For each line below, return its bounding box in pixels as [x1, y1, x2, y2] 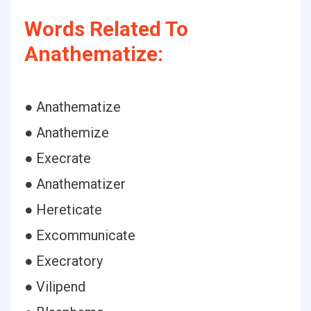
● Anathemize [24, 124, 109, 141]
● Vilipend [24, 278, 85, 295]
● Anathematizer [24, 176, 126, 192]
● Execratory [24, 253, 103, 269]
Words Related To [24, 17, 188, 41]
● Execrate [24, 150, 91, 167]
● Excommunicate [24, 227, 135, 244]
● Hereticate [24, 201, 102, 218]
